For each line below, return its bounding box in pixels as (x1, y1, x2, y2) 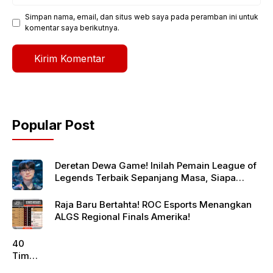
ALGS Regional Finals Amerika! (55, 211, 190, 223)
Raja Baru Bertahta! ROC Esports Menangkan (55, 199, 252, 211)
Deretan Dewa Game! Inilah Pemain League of (55, 160, 257, 172)
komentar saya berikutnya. (25, 23, 119, 33)
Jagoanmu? (55, 184, 107, 196)
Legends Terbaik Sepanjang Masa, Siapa (55, 172, 236, 184)
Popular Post (12, 117, 94, 133)
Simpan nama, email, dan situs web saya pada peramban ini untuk (25, 12, 258, 22)
